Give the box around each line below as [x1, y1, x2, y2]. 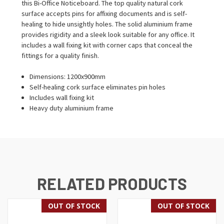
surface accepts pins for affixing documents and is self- [21, 8, 187, 18]
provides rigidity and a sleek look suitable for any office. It [21, 29, 194, 39]
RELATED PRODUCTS [37, 173, 187, 193]
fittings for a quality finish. [21, 50, 99, 60]
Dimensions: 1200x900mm [29, 71, 106, 81]
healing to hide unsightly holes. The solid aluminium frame [21, 19, 192, 28]
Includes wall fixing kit [29, 92, 94, 102]
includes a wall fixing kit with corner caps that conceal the [21, 40, 192, 49]
